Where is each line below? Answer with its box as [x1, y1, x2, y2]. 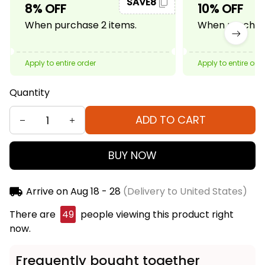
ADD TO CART [135, 112, 206, 128]
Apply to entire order [25, 58, 96, 69]
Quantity [9, 86, 50, 100]
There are [9, 208, 58, 222]
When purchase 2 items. [25, 18, 137, 33]
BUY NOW [108, 148, 157, 163]
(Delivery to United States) [120, 185, 247, 199]
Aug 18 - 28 [70, 185, 121, 199]
